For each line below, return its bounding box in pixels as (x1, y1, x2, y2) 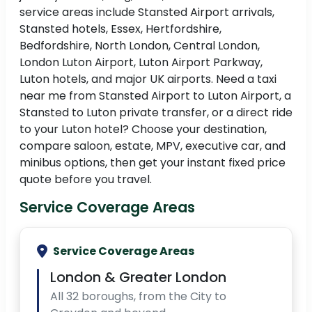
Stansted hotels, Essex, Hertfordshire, (19, 21, 221, 38)
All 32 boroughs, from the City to (50, 288, 227, 305)
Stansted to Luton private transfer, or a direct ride (19, 104, 292, 121)
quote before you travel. (19, 171, 152, 188)
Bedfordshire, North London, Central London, (19, 38, 260, 54)
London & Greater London (50, 267, 227, 288)
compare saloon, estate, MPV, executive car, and (19, 138, 286, 155)
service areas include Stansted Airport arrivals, (19, 4, 274, 21)
